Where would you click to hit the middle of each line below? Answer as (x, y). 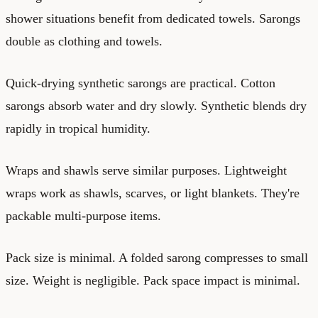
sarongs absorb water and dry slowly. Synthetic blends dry (156, 105)
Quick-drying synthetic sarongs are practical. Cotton (141, 83)
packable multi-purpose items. (83, 215)
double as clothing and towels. (84, 41)
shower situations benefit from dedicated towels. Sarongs (153, 18)
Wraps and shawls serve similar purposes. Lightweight (146, 170)
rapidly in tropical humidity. (78, 128)
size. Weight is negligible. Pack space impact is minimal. (153, 280)
